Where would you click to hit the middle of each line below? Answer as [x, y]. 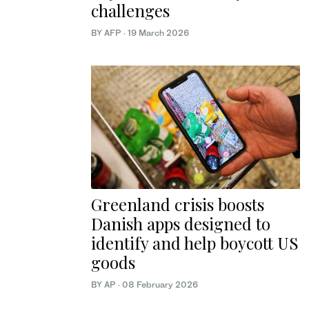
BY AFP [107, 33]
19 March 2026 [158, 33]
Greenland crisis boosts [178, 204]
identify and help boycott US [195, 242]
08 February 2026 [160, 284]
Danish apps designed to [181, 223]
